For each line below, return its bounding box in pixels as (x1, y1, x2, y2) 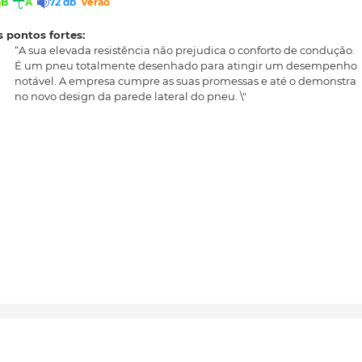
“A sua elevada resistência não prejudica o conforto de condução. (15, 43, 355, 57)
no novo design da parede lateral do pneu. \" (15, 89, 246, 103)
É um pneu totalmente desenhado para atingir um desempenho (15, 58, 357, 72)
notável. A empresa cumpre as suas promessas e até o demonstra (15, 74, 356, 87)
